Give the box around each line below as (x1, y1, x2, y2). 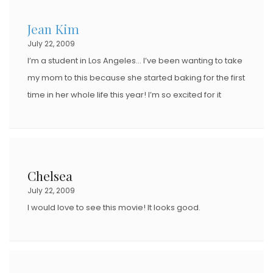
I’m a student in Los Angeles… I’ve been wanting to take (27, 54, 243, 66)
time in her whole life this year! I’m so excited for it (27, 88, 221, 101)
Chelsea (27, 166, 73, 184)
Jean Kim (27, 19, 79, 37)
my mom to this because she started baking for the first (27, 71, 245, 83)
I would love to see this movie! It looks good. (27, 201, 200, 213)
